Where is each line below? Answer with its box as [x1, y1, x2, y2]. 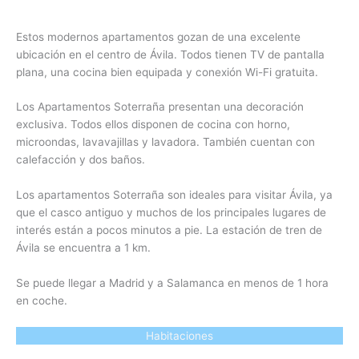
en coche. [16, 294, 67, 308]
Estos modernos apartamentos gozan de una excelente [16, 30, 301, 43]
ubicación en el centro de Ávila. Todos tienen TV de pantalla [16, 47, 325, 61]
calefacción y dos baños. [16, 153, 145, 167]
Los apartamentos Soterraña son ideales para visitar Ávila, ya [16, 188, 333, 202]
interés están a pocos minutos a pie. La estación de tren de [16, 224, 322, 237]
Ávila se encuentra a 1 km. [16, 241, 151, 255]
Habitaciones [146, 329, 213, 342]
